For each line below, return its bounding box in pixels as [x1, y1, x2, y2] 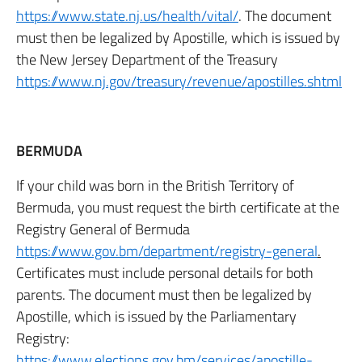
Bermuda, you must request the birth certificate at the [16, 196, 339, 218]
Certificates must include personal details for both [16, 262, 314, 284]
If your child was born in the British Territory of [16, 175, 294, 196]
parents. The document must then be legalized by [16, 284, 312, 305]
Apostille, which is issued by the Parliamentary [16, 305, 297, 327]
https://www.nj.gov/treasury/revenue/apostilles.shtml [16, 70, 342, 92]
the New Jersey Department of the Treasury [16, 48, 278, 70]
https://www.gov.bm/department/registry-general [16, 240, 318, 262]
